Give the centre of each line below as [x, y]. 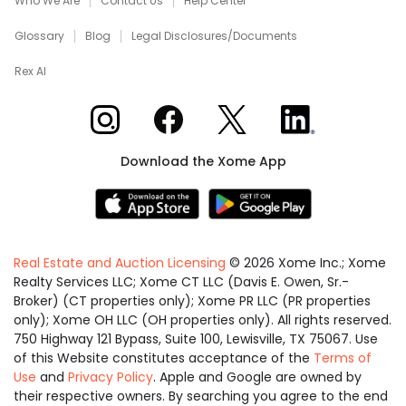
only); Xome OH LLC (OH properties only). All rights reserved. [203, 320]
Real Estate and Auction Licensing [120, 263]
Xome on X [252, 112]
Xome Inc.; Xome [330, 263]
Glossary [39, 36]
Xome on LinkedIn [337, 112]
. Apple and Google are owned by [257, 377]
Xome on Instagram [154, 112]
